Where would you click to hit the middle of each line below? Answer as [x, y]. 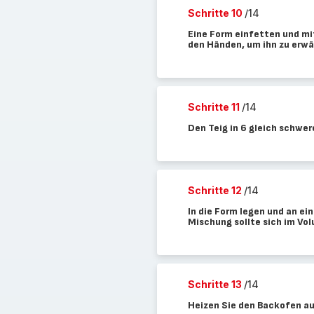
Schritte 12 [216, 190]
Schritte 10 [216, 13]
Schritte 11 [214, 107]
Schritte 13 [216, 284]
